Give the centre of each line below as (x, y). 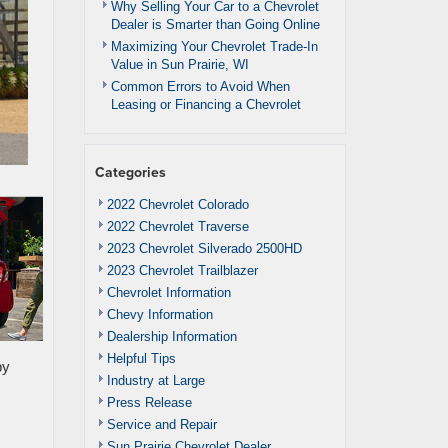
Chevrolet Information (168, 292)
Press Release (149, 402)
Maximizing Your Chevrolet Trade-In (214, 46)
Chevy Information (159, 314)
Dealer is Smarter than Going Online (215, 24)
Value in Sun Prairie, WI (179, 64)
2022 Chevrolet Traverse (177, 226)
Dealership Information (171, 336)
